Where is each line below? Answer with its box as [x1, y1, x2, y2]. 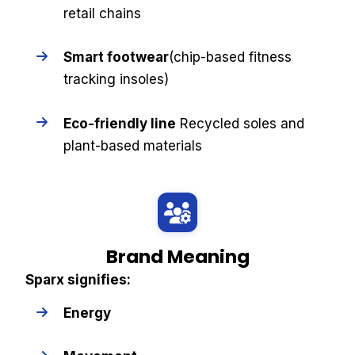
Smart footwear [63, 49, 169, 66]
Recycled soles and [175, 115, 304, 132]
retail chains [63, 6, 141, 22]
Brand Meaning [105, 244, 250, 270]
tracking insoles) [63, 71, 169, 88]
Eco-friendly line [63, 115, 176, 132]
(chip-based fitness [168, 49, 292, 66]
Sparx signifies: [25, 272, 131, 288]
